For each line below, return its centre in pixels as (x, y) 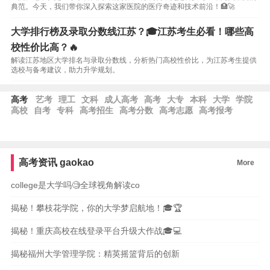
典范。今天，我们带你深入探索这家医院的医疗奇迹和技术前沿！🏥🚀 (123, 7)
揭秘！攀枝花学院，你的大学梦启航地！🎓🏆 (96, 208)
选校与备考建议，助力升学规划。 (65, 70)
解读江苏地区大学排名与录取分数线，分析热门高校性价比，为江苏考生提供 (133, 60)
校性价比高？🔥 (44, 47)
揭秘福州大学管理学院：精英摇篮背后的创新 (95, 254)
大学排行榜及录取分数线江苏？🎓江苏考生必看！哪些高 (132, 32)
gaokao (76, 162)
